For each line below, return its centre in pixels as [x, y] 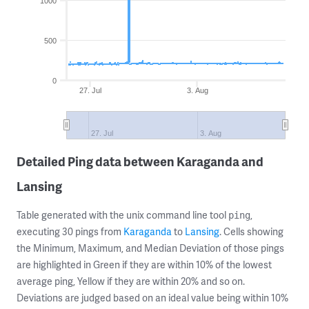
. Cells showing [251, 231]
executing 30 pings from [70, 231]
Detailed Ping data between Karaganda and [140, 161]
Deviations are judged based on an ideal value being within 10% [152, 298]
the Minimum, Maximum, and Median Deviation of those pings [150, 248]
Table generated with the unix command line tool [122, 215]
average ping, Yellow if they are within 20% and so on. [131, 281]
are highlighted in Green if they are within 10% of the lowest [144, 265]
